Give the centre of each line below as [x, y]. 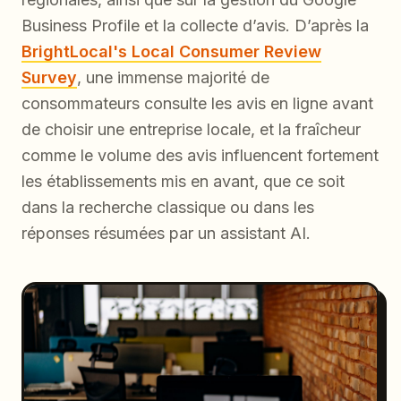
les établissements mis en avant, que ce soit [183, 181]
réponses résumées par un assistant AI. [166, 233]
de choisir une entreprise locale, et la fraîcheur [191, 129]
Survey [49, 77]
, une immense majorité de [173, 77]
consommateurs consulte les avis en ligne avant [197, 103]
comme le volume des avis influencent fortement [200, 155]
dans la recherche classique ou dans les [168, 207]
